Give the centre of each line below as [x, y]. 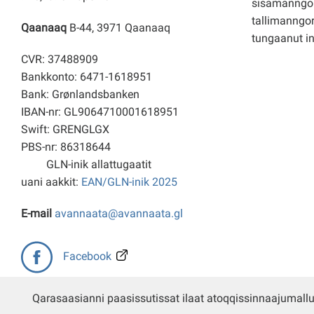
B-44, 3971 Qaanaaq [120, 28]
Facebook [87, 256]
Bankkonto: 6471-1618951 [87, 77]
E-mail [36, 213]
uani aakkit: [51, 182]
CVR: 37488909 [60, 59]
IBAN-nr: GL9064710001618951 [100, 112]
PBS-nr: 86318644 [123, 147]
